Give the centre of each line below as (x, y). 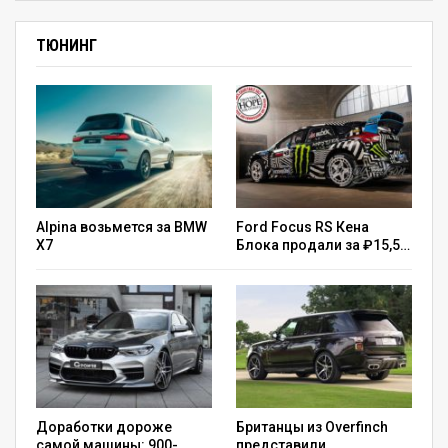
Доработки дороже (104, 427)
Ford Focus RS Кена (302, 227)
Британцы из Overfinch (312, 427)
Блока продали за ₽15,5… (323, 245)
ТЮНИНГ (66, 46)
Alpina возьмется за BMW (121, 227)
